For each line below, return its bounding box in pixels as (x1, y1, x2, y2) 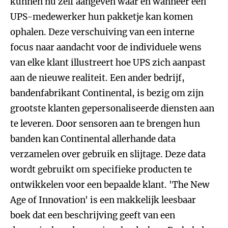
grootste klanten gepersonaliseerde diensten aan (10, 103, 214, 114)
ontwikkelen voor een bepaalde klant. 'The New (10, 179, 210, 190)
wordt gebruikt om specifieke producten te (10, 164, 192, 175)
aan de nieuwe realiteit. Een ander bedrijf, (10, 72, 185, 83)
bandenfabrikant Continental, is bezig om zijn (10, 88, 204, 99)
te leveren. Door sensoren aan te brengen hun (10, 118, 200, 129)
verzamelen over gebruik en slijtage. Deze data (10, 149, 206, 160)
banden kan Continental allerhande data (10, 133, 176, 145)
